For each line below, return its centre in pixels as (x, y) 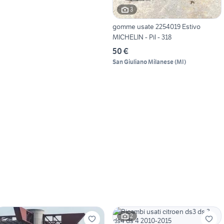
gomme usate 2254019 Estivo (156, 26)
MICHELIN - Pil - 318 (142, 37)
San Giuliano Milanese (143, 61)
